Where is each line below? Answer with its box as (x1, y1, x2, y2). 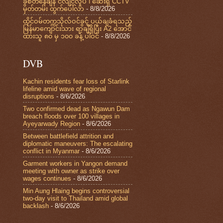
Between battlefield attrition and (23, 132, 113, 140)
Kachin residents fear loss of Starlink (23, 77, 129, 85)
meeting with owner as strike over (23, 167, 119, 175)
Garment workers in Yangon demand (23, 159, 127, 167)
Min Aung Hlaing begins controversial (23, 187, 129, 195)
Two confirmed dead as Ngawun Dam (23, 105, 130, 112)
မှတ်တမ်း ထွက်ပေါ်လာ (23, 4, 84, 12)
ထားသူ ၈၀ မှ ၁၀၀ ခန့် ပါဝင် (23, 32, 99, 40)
